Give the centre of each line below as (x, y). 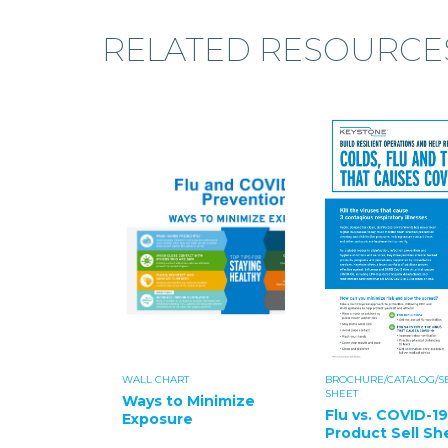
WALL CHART (155, 379)
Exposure (157, 419)
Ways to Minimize (188, 401)
